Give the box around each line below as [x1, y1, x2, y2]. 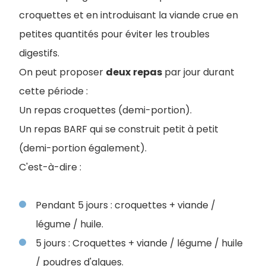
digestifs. [19, 46, 59, 60]
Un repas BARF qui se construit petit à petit [19, 122, 218, 136]
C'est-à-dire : [19, 160, 81, 174]
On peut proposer [19, 65, 106, 79]
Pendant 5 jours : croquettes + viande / [36, 198, 216, 212]
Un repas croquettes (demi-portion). [19, 103, 192, 117]
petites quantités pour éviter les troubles [19, 27, 210, 41]
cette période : [19, 84, 88, 98]
